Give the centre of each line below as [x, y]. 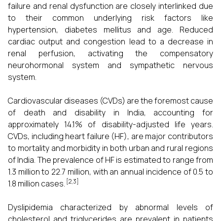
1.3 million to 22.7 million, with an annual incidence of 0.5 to [110, 172]
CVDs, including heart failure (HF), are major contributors [110, 136]
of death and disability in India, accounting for [110, 112]
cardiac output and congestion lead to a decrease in [110, 41]
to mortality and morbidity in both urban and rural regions [110, 148]
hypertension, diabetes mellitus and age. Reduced [110, 30]
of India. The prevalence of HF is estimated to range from [110, 160]
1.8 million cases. [37, 184]
